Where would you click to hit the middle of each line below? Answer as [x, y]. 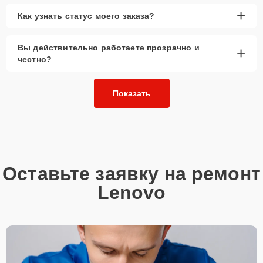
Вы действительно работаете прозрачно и [109, 47]
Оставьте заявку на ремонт [131, 173]
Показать [131, 93]
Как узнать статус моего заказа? [86, 16]
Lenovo [131, 192]
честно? [35, 59]
